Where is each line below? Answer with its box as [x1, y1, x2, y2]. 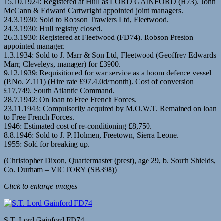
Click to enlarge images [4, 182, 77, 191]
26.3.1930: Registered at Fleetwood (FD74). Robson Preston [4, 33, 193, 42]
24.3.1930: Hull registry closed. [4, 24, 102, 33]
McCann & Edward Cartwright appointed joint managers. [4, 6, 183, 15]
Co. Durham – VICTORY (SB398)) [4, 165, 117, 174]
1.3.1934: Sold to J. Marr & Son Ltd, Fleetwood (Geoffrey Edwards [4, 51, 216, 60]
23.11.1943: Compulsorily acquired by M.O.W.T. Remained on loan [4, 104, 217, 113]
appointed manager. [4, 42, 65, 51]
